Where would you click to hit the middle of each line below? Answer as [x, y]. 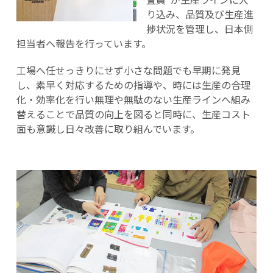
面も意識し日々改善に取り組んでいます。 [108, 128]
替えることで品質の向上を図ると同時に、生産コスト [133, 114]
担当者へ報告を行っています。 [83, 43]
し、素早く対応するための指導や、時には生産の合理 [133, 84]
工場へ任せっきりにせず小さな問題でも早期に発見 [128, 70]
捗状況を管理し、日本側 [200, 28]
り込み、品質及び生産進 [200, 14]
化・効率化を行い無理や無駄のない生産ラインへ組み [133, 99]
